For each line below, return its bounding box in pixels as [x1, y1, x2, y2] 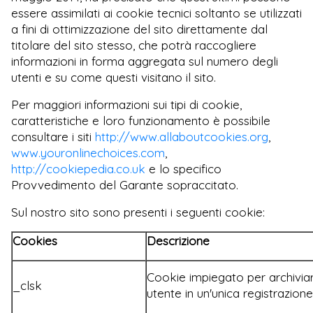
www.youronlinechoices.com [11, 145, 165, 160]
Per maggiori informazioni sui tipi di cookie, [11, 96, 242, 112]
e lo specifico [145, 161, 221, 176]
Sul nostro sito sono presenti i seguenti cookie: [11, 204, 265, 219]
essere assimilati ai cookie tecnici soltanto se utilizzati [11, 5, 302, 20]
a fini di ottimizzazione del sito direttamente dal [11, 21, 268, 36]
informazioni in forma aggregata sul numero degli [11, 53, 278, 68]
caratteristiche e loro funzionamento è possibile [11, 112, 270, 128]
